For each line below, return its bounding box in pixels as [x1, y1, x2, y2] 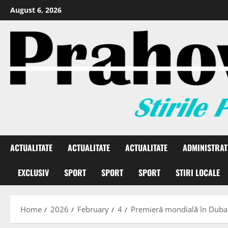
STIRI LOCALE [176, 166, 220, 179]
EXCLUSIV [18, 166, 49, 179]
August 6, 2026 [10, 5, 62, 15]
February [77, 204, 109, 215]
